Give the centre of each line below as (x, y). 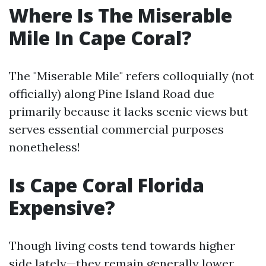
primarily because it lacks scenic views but (129, 111)
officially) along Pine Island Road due (112, 94)
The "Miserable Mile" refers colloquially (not (132, 76)
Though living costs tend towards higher (122, 246)
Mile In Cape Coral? (100, 38)
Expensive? (62, 208)
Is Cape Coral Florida (107, 185)
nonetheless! (45, 147)
